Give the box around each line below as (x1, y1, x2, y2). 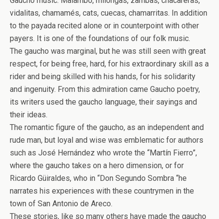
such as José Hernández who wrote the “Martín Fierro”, (10, 148, 197, 158)
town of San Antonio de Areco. (10, 199, 112, 209)
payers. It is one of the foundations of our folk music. (10, 34, 190, 44)
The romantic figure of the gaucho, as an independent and (10, 123, 204, 132)
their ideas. (10, 110, 47, 120)
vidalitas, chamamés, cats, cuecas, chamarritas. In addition (10, 8, 207, 18)
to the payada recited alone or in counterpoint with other (10, 21, 199, 31)
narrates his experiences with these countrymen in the (10, 186, 194, 196)
